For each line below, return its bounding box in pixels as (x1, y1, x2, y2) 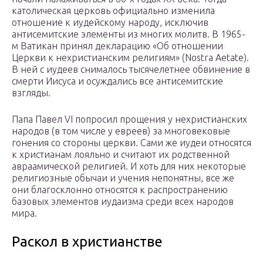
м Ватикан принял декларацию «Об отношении (12, 40, 223, 51)
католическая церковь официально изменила (12, 5, 215, 16)
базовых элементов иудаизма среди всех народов (12, 195, 234, 207)
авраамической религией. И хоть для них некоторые (12, 160, 246, 171)
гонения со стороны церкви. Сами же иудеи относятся (12, 137, 251, 148)
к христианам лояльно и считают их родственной (12, 149, 230, 160)
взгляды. (12, 87, 50, 98)
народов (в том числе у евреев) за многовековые (12, 125, 230, 136)
